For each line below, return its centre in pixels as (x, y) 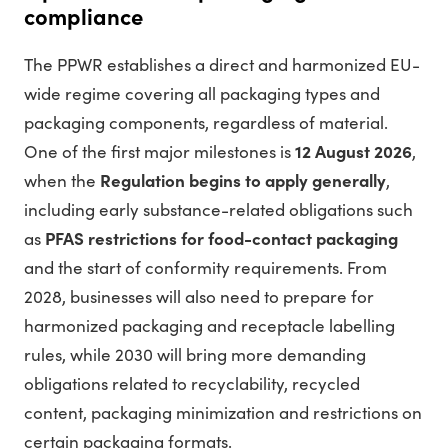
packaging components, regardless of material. (206, 123)
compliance (83, 17)
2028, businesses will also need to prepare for (199, 297)
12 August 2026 (353, 152)
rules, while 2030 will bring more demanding (195, 355)
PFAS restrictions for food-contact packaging (221, 239)
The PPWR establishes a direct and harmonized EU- (222, 65)
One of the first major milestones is (159, 152)
